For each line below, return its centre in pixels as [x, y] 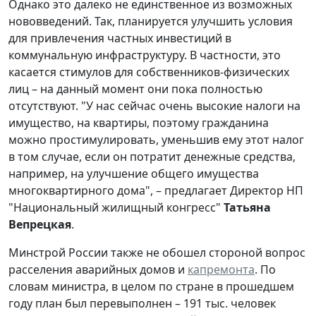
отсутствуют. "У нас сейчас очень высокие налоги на [154, 105]
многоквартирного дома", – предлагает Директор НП [156, 190]
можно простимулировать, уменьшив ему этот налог [156, 139]
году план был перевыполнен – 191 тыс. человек [142, 303]
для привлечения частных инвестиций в [120, 38]
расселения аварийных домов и [98, 269]
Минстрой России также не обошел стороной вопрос [157, 252]
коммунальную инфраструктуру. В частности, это [145, 55]
